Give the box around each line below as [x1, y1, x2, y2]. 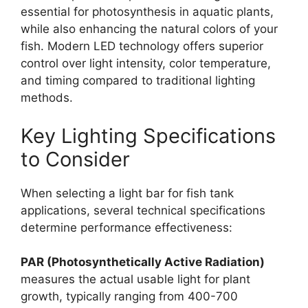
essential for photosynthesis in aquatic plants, [21, 5, 274, 19]
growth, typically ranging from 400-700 [21, 289, 238, 303]
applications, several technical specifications [21, 203, 265, 217]
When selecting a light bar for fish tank [21, 186, 234, 200]
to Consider [21, 146, 130, 171]
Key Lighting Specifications [21, 123, 276, 148]
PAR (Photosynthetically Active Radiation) [21, 255, 265, 269]
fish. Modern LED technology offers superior [21, 39, 263, 53]
